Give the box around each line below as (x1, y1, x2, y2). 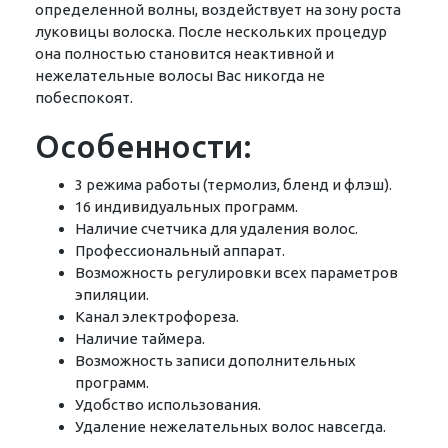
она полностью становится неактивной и (35, 45, 334, 62)
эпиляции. (75, 286, 149, 303)
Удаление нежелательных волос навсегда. (75, 418, 386, 435)
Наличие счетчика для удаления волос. (75, 220, 358, 237)
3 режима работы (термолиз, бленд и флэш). (75, 176, 392, 193)
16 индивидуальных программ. (75, 198, 298, 215)
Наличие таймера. (75, 330, 205, 347)
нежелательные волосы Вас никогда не (35, 67, 325, 84)
